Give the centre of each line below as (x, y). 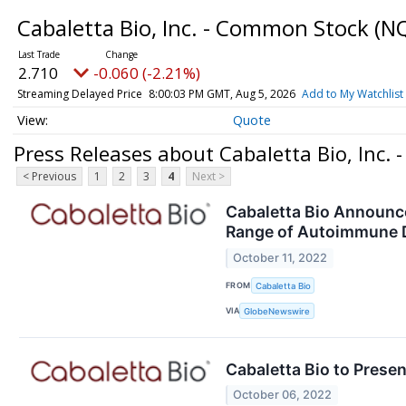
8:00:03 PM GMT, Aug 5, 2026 (222, 94)
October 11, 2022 (280, 257)
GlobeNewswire (277, 311)
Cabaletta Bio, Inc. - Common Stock (195, 28)
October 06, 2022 (283, 395)
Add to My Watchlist (352, 94)
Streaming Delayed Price (79, 94)
